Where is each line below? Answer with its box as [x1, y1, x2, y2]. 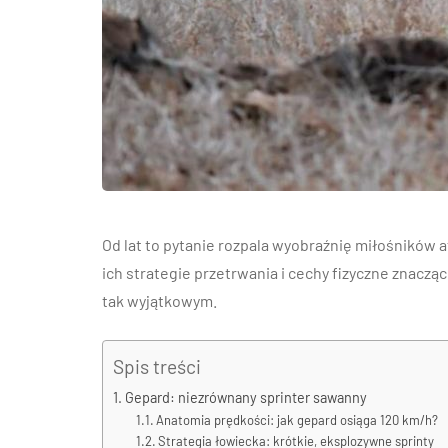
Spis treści [113, 355, 201, 379]
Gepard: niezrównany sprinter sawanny [124, 389, 367, 406]
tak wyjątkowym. [102, 291, 217, 310]
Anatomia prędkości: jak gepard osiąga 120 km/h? [156, 412, 439, 428]
